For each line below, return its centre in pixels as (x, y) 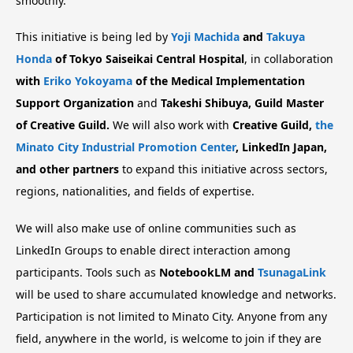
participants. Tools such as (87, 273)
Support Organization (75, 103)
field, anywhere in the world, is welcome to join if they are (169, 339)
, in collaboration (289, 59)
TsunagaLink (292, 273)
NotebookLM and (208, 273)
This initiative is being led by (93, 37)
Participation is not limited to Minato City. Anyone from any (171, 317)
